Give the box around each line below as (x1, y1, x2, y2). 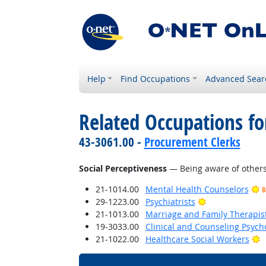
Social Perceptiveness (78, 163, 167, 174)
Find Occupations (121, 73, 191, 84)
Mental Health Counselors (145, 183, 249, 195)
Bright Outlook (205, 195, 263, 207)
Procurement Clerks (144, 134, 240, 150)
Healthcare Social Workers (145, 233, 249, 245)
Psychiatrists (145, 196, 195, 207)
